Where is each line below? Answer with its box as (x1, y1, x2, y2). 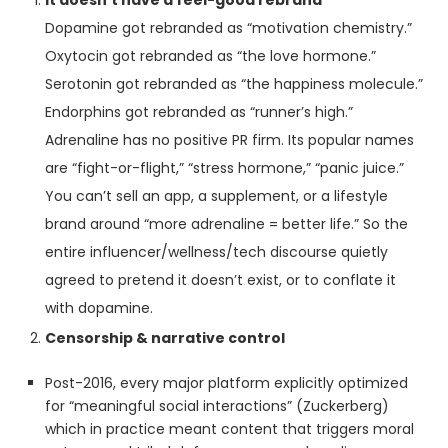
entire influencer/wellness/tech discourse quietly (45, 242, 388, 262)
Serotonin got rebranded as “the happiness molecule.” (45, 74, 423, 94)
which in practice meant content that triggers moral (45, 419, 414, 439)
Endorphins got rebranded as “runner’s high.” (45, 102, 353, 122)
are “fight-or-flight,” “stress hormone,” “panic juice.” (45, 158, 404, 178)
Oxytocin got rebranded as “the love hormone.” (45, 46, 376, 66)
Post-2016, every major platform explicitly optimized (45, 373, 408, 393)
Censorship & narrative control (45, 328, 285, 348)
